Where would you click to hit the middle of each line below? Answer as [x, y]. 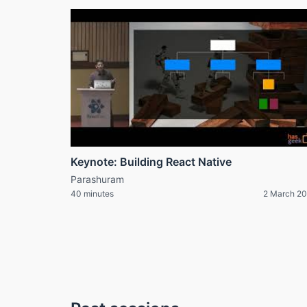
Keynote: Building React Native [151, 162]
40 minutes [92, 194]
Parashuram [97, 180]
